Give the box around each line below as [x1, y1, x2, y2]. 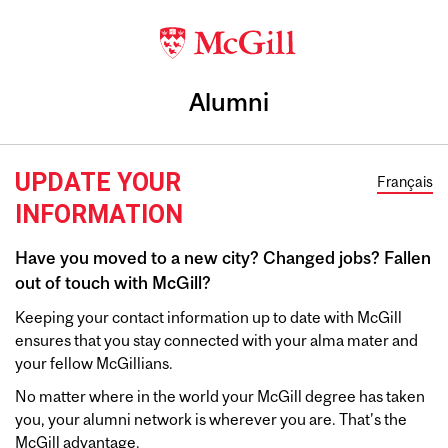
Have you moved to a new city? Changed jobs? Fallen [15, 248, 431, 268]
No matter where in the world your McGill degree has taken [15, 387, 425, 405]
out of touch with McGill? [15, 273, 211, 293]
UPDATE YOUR [15, 168, 181, 197]
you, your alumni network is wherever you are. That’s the [15, 410, 407, 428]
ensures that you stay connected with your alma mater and [15, 331, 418, 349]
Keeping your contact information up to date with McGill [15, 308, 402, 326]
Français [377, 173, 433, 190]
